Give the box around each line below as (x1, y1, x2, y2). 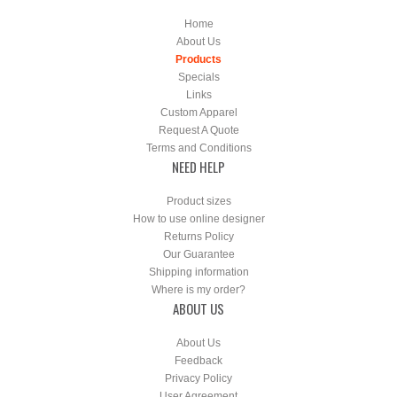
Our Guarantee (162, 248, 235, 261)
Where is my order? (152, 284, 245, 296)
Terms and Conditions (145, 142, 252, 154)
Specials (177, 71, 220, 83)
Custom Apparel (160, 106, 237, 119)
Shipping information (148, 266, 249, 278)
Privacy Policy (165, 372, 232, 385)
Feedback (175, 354, 222, 367)
